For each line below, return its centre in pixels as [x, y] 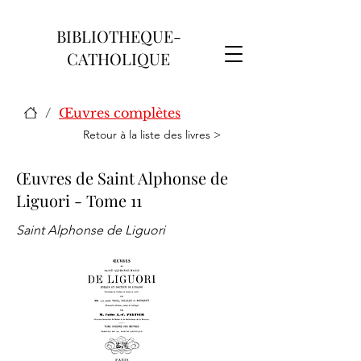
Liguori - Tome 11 [79, 200]
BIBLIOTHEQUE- [118, 36]
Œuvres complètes [120, 113]
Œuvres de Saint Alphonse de [122, 178]
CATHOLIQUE [118, 58]
